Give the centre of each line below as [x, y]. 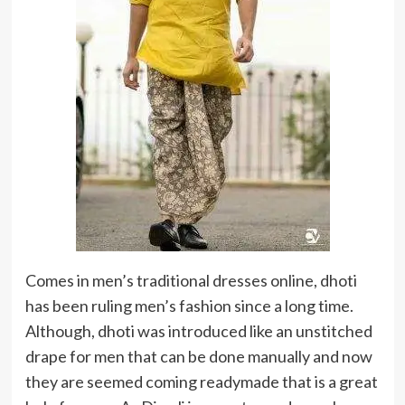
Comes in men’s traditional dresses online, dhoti [191, 280]
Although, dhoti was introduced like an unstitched [198, 331]
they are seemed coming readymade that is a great [201, 381]
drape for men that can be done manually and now [198, 356]
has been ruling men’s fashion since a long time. [189, 306]
